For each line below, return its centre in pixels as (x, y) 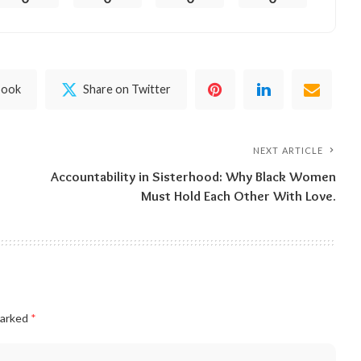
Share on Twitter (127, 89)
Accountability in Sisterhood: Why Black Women (194, 176)
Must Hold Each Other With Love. (239, 195)
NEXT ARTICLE (288, 150)
